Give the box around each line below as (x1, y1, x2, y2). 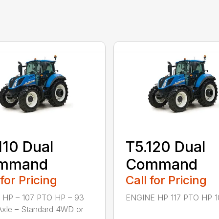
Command (125, 155, 197, 173)
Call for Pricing (125, 173, 207, 187)
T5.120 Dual (125, 137, 205, 155)
